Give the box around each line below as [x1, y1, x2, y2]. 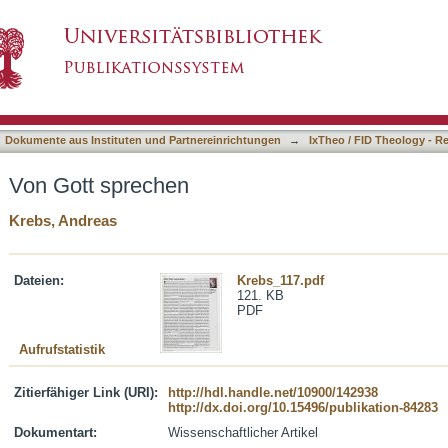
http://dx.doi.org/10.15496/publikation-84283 [168, 400, 438, 415]
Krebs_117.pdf [237, 273, 324, 288]
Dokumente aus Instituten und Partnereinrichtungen [5, 134, 281, 146]
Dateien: [14, 273, 64, 288]
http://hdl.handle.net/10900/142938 [168, 385, 378, 400]
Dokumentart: [14, 425, 97, 440]
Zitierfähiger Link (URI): [14, 385, 158, 400]
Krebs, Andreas [9, 212, 117, 229]
